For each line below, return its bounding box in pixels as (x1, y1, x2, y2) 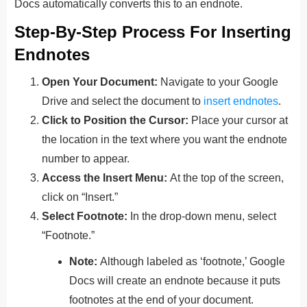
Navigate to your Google (160, 75, 278, 88)
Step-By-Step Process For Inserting (14, 22, 291, 41)
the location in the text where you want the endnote (42, 133, 287, 145)
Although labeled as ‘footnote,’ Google (100, 255, 285, 267)
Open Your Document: (42, 75, 160, 88)
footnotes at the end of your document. (69, 293, 254, 306)
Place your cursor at (191, 114, 288, 126)
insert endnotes (204, 95, 278, 107)
